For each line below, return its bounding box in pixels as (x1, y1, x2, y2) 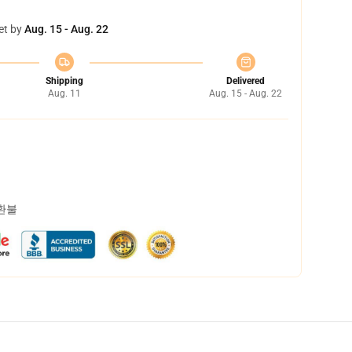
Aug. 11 (47, 88, 81, 99)
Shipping (45, 75, 83, 86)
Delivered (226, 75, 265, 86)
